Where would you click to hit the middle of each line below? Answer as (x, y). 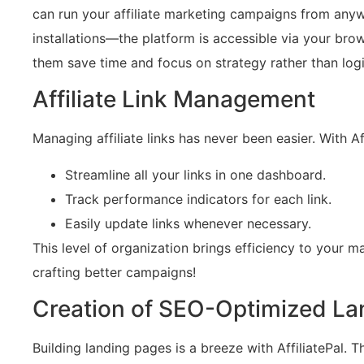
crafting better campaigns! (114, 272)
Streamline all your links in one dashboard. (195, 174)
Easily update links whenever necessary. (188, 223)
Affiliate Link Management (174, 100)
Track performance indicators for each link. (198, 199)
